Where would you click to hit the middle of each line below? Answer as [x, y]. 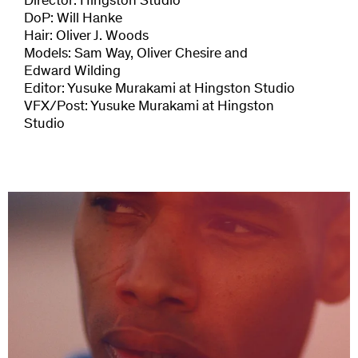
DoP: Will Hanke [73, 19]
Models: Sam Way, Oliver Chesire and [136, 54]
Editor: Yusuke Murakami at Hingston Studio [159, 89]
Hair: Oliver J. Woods [86, 36]
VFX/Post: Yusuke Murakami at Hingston [149, 107]
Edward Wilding [72, 72]
